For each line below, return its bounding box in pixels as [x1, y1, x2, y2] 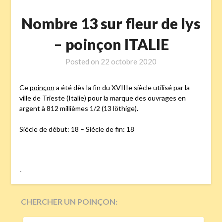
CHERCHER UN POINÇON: [21, 197, 118, 207]
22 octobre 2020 [101, 57, 157, 66]
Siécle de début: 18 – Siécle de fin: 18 [19, 125, 134, 134]
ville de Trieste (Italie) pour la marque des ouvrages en [19, 94, 186, 103]
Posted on [65, 57, 101, 66]
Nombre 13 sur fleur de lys [21, 14, 201, 33]
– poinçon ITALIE [53, 35, 169, 54]
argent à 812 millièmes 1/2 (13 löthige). [19, 104, 138, 113]
